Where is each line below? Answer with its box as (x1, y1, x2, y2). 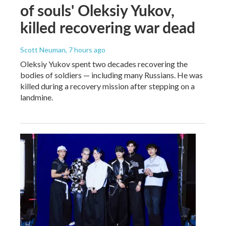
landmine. (20, 92, 53, 102)
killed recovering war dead (20, 16, 195, 38)
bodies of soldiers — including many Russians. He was (20, 70, 203, 80)
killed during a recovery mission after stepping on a (20, 81, 195, 91)
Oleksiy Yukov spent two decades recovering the (20, 59, 188, 69)
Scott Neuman (20, 45, 66, 54)
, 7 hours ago (66, 45, 105, 54)
